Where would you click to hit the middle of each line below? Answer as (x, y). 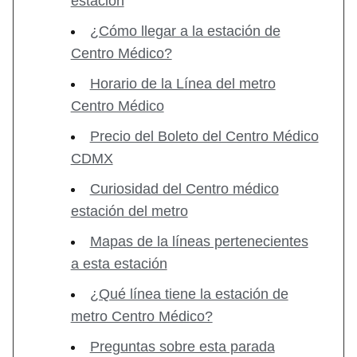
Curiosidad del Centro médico (184, 188)
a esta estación (119, 263)
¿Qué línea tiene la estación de (189, 294)
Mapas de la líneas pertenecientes (199, 241)
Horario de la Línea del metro (182, 83)
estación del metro (129, 211)
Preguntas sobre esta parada (182, 346)
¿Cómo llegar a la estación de (185, 31)
